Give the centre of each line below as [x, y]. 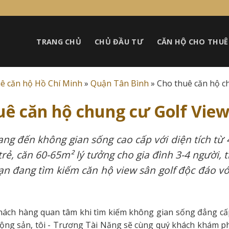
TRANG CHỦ [59, 41]
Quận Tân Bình [119, 83]
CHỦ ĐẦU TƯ [119, 41]
